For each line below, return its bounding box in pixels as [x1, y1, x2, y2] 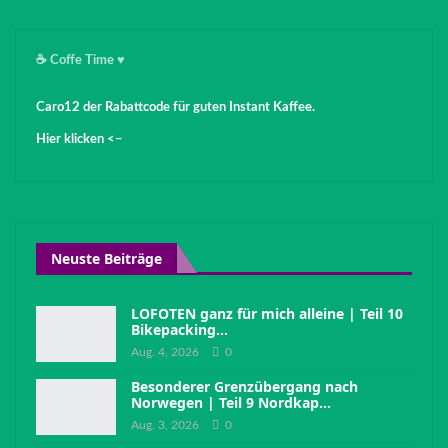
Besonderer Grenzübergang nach [131, 377, 358, 397]
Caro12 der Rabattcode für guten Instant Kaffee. [36, 100, 315, 114]
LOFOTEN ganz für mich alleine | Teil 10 [131, 304, 403, 324]
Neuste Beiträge [51, 248, 162, 268]
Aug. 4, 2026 [131, 346, 199, 359]
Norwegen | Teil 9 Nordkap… [131, 393, 331, 413]
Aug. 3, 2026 [131, 419, 199, 432]
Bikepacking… [131, 320, 228, 340]
